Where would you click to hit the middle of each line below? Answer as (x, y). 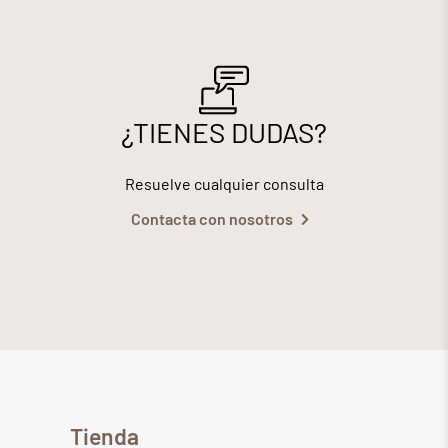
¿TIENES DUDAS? (224, 131)
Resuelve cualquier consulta (224, 183)
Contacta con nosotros (211, 218)
